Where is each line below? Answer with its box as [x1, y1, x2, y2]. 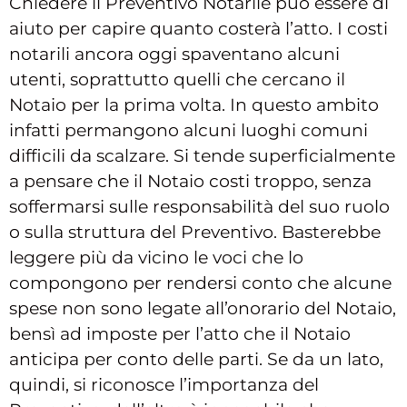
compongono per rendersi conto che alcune [9, 273, 392, 294]
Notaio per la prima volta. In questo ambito [9, 94, 379, 116]
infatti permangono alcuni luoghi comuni [9, 120, 368, 142]
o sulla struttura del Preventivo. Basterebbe [9, 222, 381, 243]
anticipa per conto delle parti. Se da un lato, [9, 349, 383, 371]
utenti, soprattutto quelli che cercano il [9, 69, 345, 91]
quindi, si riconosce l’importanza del [9, 374, 319, 396]
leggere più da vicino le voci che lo [9, 247, 303, 269]
